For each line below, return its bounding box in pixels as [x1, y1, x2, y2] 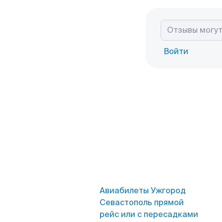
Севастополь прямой [100, 197, 184, 208]
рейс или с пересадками [100, 209, 198, 220]
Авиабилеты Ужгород [100, 185, 186, 196]
